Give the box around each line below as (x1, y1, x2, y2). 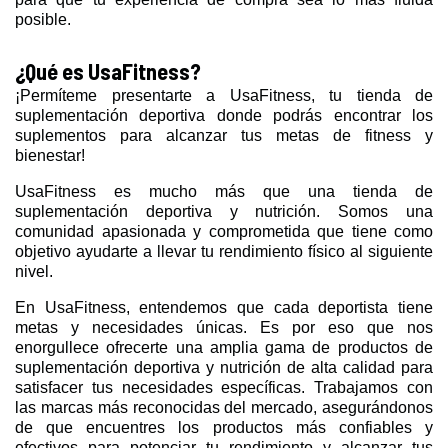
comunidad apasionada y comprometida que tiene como (15, 222, 433, 240)
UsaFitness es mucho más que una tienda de (15, 182, 433, 200)
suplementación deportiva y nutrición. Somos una (15, 202, 433, 220)
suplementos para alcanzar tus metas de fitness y (15, 126, 433, 144)
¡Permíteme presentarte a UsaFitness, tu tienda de (15, 86, 433, 104)
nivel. (15, 262, 53, 280)
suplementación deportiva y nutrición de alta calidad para (15, 358, 433, 376)
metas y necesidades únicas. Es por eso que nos (15, 318, 433, 336)
